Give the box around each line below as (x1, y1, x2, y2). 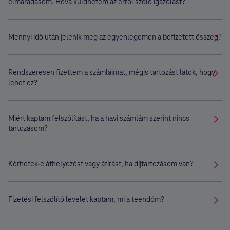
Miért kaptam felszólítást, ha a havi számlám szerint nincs (8, 113, 189, 123)
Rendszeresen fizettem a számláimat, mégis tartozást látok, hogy (8, 68, 215, 77)
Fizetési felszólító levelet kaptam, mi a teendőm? (8, 195, 164, 204)
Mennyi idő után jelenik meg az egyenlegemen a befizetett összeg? (8, 32, 222, 42)
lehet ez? (8, 78, 37, 87)
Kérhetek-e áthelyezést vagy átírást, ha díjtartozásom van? (8, 159, 194, 168)
